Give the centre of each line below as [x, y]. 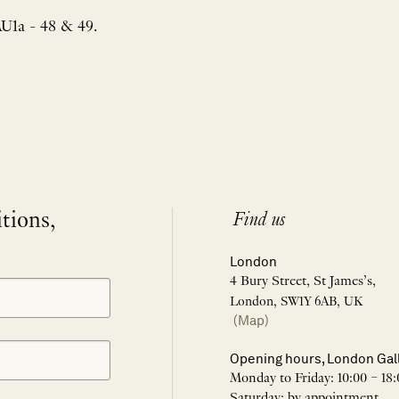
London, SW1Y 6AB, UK [296, 301]
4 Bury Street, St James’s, [303, 281]
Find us [260, 220]
